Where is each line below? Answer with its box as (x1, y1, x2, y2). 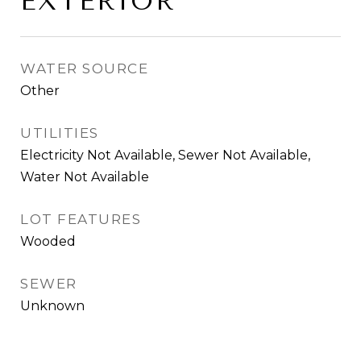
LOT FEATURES (20, 211, 141, 227)
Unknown (20, 298, 85, 313)
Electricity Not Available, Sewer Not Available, (20, 147, 310, 163)
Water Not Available (20, 169, 149, 185)
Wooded (20, 234, 76, 249)
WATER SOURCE (20, 60, 148, 77)
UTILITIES (20, 125, 99, 141)
